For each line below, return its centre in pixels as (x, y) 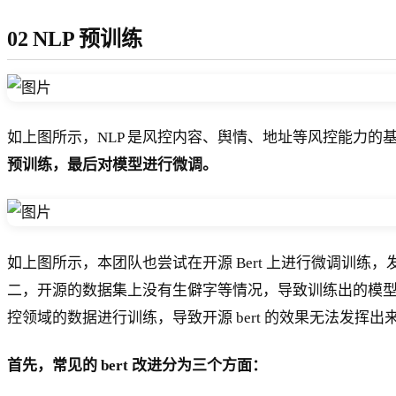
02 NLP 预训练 (75, 38)
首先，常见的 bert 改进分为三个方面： (137, 365)
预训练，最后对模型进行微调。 (112, 165)
